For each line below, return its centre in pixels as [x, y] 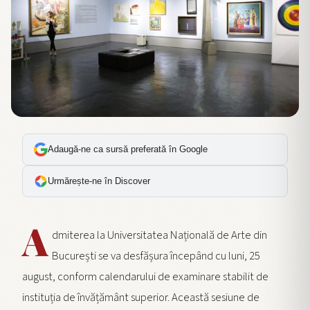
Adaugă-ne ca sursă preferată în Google [128, 150]
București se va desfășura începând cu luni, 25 [156, 256]
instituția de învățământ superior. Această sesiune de [141, 298]
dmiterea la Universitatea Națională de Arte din [160, 236]
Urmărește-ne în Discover [99, 182]
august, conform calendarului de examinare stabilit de [145, 277]
